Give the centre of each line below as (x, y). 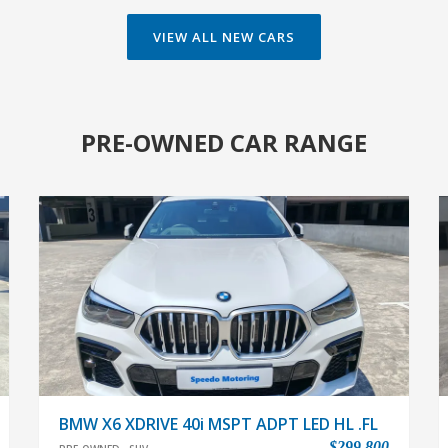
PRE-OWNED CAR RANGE (224, 142)
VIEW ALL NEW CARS (224, 37)
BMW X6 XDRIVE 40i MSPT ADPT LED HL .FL (218, 424)
